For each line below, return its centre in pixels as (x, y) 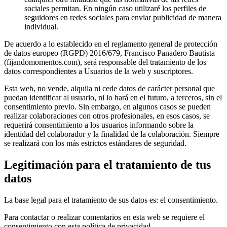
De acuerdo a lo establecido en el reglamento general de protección (111, 44)
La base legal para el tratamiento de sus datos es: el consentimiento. (111, 200)
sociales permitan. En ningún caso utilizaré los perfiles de (115, 8)
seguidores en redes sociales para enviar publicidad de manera (123, 17)
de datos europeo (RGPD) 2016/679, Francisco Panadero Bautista (109, 53)
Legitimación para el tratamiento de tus (107, 164)
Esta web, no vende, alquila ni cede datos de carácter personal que (109, 88)
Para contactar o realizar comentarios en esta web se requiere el (104, 217)
